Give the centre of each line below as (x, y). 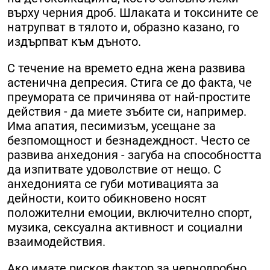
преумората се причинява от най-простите (129, 97)
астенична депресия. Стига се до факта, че (130, 83)
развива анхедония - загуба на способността (134, 155)
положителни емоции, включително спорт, (130, 213)
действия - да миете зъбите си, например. (127, 112)
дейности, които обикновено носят (107, 199)
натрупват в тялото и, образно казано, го (123, 27)
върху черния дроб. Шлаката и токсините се (133, 13)
